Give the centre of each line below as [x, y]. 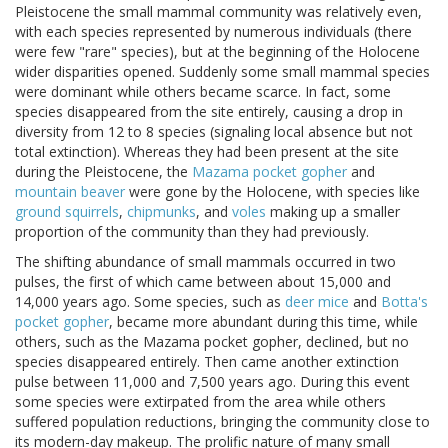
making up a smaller [333, 212]
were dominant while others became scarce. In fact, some [203, 92]
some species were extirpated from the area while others [200, 402]
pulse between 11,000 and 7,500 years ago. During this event [212, 382]
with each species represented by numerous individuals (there [213, 32]
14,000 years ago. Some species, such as [150, 302]
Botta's [404, 302]
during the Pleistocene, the [103, 172]
